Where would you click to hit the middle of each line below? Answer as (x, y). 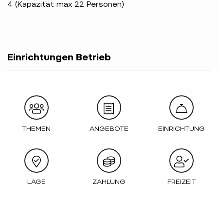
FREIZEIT (182, 182)
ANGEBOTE (109, 128)
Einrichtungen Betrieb (59, 57)
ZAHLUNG (109, 182)
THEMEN (36, 128)
